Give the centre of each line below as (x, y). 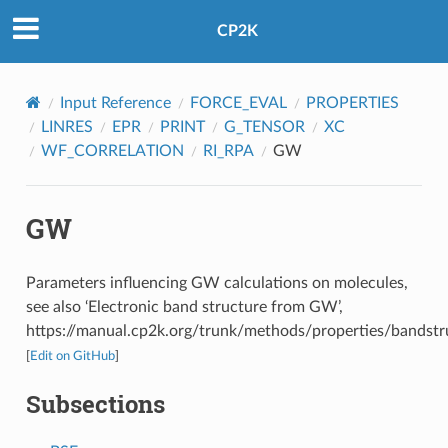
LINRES (66, 126)
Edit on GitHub (72, 355)
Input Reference (115, 102)
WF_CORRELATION (112, 150)
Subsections (95, 403)
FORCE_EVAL (238, 102)
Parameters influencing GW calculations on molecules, (216, 282)
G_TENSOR (264, 126)
